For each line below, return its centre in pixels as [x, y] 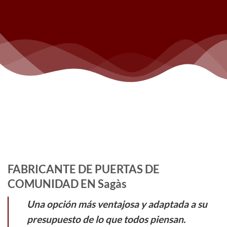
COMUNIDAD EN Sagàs [67, 184]
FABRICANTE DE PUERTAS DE [84, 169]
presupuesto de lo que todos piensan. [106, 219]
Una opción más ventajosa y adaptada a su [117, 204]
